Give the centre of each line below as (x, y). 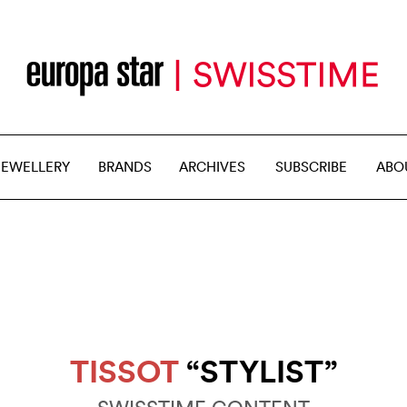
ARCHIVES (212, 167)
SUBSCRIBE (311, 167)
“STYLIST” (258, 371)
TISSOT (124, 371)
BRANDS (125, 167)
